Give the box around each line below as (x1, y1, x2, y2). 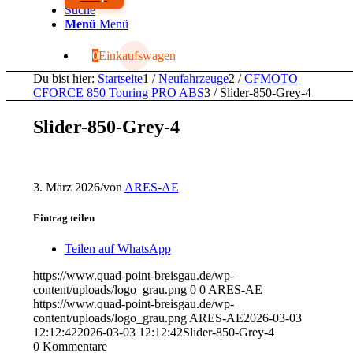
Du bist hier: (32, 72, 95, 85)
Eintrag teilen (32, 211, 95, 224)
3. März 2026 (32, 180, 100, 194)
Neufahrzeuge (158, 72, 229, 85)
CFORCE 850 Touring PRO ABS (32, 86, 204, 99)
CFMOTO (243, 72, 298, 85)
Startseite (97, 72, 143, 85)
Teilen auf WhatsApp (64, 242, 171, 256)
